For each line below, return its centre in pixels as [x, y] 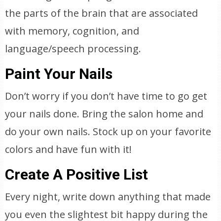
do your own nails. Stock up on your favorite [108, 131]
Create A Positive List [77, 174]
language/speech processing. [73, 49]
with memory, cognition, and [72, 31]
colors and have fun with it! [69, 149]
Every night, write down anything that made [108, 197]
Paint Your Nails [59, 74]
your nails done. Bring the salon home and [104, 114]
